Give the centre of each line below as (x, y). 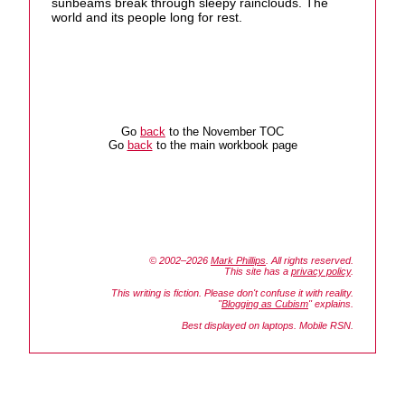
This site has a (258, 272)
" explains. (331, 304)
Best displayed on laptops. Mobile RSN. (268, 326)
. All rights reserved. (310, 261)
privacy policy (321, 272)
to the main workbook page (225, 146)
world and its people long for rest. (147, 18)
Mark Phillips (238, 261)
